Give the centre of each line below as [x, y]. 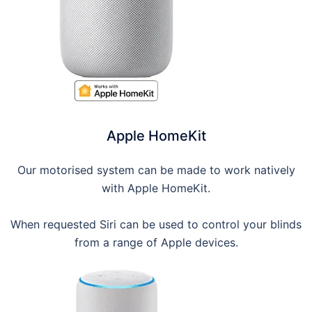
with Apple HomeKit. [156, 188]
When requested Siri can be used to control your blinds [156, 224]
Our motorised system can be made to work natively [156, 170]
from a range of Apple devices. [156, 242]
